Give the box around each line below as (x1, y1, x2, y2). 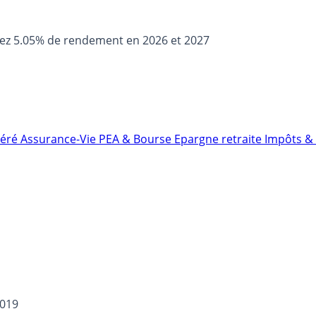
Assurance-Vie (20, 131, 99, 147)
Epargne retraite (174, 131, 265, 147)
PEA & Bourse (99, 131, 174, 147)
